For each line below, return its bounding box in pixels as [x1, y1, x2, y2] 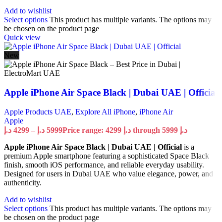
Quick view [4, 33, 41, 42]
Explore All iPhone [75, 107, 135, 116]
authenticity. [4, 178, 42, 187]
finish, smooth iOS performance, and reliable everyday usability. [4, 160, 204, 169]
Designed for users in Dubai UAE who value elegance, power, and [4, 169, 213, 178]
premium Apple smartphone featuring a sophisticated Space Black [4, 151, 209, 160]
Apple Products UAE [4, 107, 71, 116]
